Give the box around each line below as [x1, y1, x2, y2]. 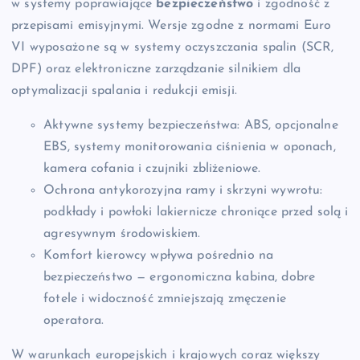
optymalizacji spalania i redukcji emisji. [11, 84, 237, 97]
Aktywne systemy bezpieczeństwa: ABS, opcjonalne [43, 118, 338, 132]
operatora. [43, 313, 104, 327]
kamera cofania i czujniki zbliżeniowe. [43, 162, 261, 175]
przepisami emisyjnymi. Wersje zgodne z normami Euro [11, 18, 332, 32]
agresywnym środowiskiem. [43, 227, 201, 240]
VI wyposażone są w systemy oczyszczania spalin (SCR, [11, 40, 334, 54]
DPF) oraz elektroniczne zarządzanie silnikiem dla [11, 62, 301, 76]
